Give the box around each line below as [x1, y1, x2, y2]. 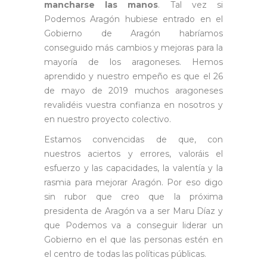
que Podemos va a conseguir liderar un [44, 219, 223, 231]
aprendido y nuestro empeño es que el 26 [44, 70, 223, 82]
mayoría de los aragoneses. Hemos [44, 56, 223, 67]
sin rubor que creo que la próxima [44, 191, 223, 202]
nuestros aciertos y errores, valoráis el [44, 148, 223, 159]
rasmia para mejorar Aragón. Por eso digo [44, 176, 223, 188]
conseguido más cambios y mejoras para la [44, 42, 223, 53]
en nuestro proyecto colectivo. [44, 113, 171, 125]
